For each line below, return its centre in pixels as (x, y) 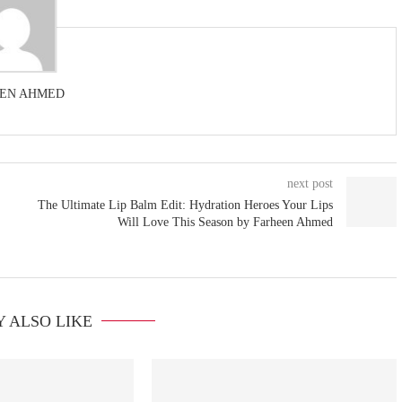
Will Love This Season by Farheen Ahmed (226, 223)
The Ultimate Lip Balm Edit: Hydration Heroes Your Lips (186, 205)
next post (310, 184)
